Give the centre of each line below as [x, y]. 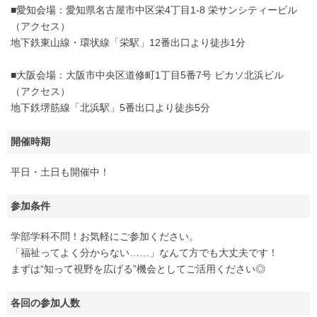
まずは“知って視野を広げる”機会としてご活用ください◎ [138, 269]
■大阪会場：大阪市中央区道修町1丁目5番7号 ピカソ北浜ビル [147, 75]
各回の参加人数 [45, 303]
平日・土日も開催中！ [60, 172]
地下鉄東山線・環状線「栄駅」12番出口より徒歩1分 [128, 42]
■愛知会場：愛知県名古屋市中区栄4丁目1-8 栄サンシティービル [154, 10]
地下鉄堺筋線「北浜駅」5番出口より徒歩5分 [110, 108]
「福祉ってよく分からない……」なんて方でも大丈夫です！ [144, 253]
